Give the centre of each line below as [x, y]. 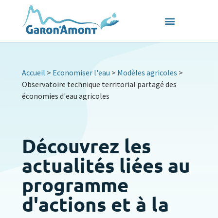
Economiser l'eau [81, 73]
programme [75, 184]
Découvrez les [86, 145]
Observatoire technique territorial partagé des [99, 84]
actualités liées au [106, 165]
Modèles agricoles [147, 73]
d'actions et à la [95, 204]
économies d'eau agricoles [65, 96]
